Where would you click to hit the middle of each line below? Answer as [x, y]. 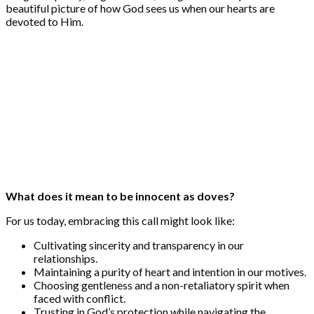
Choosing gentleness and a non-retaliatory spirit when [162, 285]
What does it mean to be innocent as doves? [120, 196]
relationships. [66, 258]
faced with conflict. [80, 298]
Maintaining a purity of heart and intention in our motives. [170, 271]
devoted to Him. [45, 21]
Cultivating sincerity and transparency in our [139, 245]
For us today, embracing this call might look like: [120, 220]
